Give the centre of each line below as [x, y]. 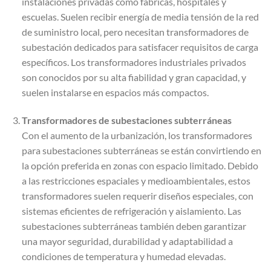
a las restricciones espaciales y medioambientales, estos [136, 181]
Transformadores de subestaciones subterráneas [126, 120]
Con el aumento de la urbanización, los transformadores [137, 135]
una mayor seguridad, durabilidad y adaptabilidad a [127, 241]
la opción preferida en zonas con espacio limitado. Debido [140, 166]
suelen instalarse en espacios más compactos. [115, 93]
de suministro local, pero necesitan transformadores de [135, 32]
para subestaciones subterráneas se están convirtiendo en [141, 151]
